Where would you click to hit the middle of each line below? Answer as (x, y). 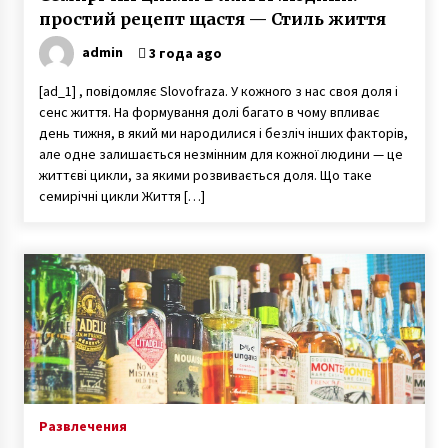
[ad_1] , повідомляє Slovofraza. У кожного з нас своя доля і (218, 91)
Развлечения (82, 426)
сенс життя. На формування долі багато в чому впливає (209, 112)
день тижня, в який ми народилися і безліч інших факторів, (223, 133)
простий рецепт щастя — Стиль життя (212, 19)
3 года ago (183, 53)
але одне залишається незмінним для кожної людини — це (220, 154)
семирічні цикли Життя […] (121, 196)
